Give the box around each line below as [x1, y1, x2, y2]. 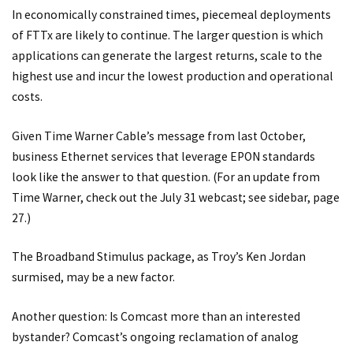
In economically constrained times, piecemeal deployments [12, 7, 331, 23]
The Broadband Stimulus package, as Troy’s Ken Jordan [12, 249, 306, 265]
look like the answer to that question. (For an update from [12, 169, 320, 184]
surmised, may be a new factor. [12, 269, 175, 285]
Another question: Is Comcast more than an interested [12, 308, 300, 324]
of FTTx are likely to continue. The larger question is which [12, 28, 323, 43]
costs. [12, 89, 43, 105]
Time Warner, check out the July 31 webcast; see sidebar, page [12, 189, 340, 205]
